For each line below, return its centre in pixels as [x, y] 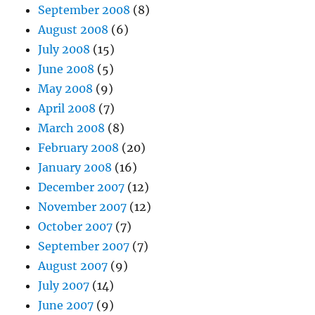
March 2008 [72, 128]
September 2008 [84, 10]
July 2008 [64, 49]
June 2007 [66, 305]
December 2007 [82, 187]
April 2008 [67, 108]
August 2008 [73, 30]
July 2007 [64, 285]
